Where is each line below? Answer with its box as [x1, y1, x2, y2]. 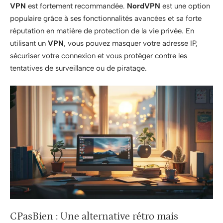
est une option [160, 1, 210, 10]
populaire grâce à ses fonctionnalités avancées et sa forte [10, 13, 202, 23]
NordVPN [127, 1, 160, 10]
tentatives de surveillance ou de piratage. [10, 63, 147, 73]
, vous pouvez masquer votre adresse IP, [64, 38, 198, 48]
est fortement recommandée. [26, 1, 127, 10]
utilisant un [10, 38, 48, 48]
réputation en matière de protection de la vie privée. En [10, 26, 194, 35]
